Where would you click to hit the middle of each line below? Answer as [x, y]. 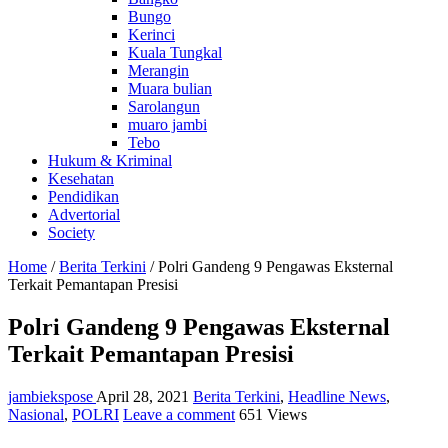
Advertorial [84, 214]
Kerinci [151, 34]
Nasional [36, 414]
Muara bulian [170, 88]
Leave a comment [179, 414]
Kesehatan [81, 178]
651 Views [273, 414]
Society [71, 232]
